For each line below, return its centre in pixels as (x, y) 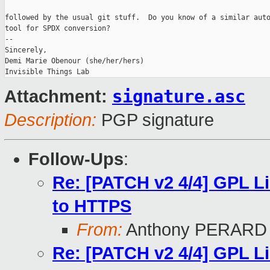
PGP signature (155, 120)
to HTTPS (92, 206)
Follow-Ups (76, 159)
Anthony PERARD (195, 230)
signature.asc (179, 97)
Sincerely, (26, 50)
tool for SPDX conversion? (58, 29)
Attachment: (58, 97)
